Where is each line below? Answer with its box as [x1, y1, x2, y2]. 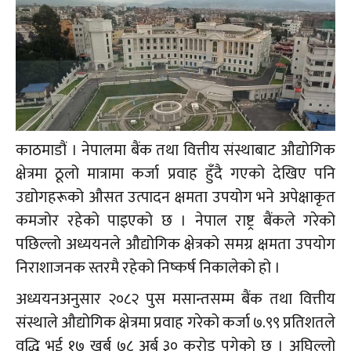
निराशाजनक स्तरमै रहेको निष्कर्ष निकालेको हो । [16, 255, 280, 282]
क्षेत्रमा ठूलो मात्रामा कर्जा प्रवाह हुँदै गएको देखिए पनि [16, 161, 335, 188]
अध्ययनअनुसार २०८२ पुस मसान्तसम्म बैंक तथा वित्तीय [16, 286, 335, 313]
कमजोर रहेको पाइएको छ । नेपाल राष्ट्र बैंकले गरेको [16, 208, 335, 235]
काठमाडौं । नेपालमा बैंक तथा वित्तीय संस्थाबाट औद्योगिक [16, 137, 335, 165]
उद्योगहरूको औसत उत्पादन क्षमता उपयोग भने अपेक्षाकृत [16, 184, 335, 212]
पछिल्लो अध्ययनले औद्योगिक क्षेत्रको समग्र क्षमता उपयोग [16, 231, 335, 259]
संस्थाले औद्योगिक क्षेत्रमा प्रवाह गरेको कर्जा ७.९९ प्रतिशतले [16, 309, 335, 337]
